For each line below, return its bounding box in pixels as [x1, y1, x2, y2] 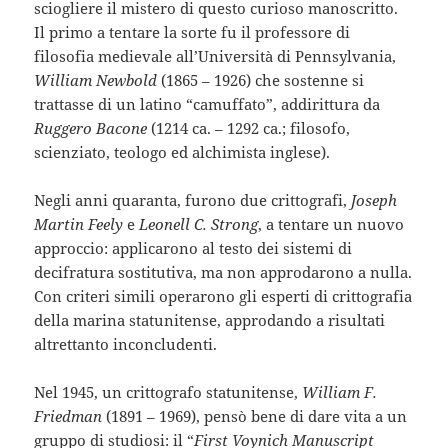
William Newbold [34, 70, 158, 91]
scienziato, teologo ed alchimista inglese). [34, 142, 331, 163]
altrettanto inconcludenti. [34, 334, 218, 355]
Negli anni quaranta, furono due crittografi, [34, 190, 352, 211]
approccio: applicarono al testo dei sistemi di [34, 238, 353, 259]
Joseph [351, 190, 398, 211]
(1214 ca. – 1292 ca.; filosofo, [147, 118, 351, 139]
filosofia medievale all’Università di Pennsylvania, [34, 46, 397, 67]
